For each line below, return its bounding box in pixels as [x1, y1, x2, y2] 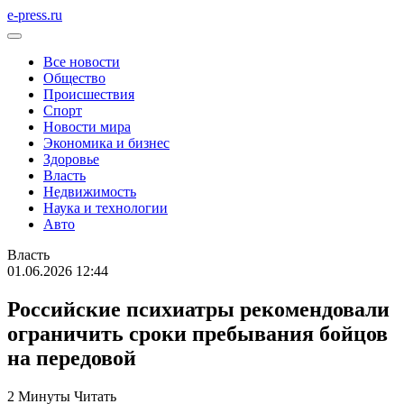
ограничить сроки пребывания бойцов [7, 321, 388, 345]
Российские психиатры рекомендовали [7, 297, 390, 321]
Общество [43, 70, 106, 86]
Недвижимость [43, 184, 136, 199]
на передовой [7, 345, 136, 370]
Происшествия [43, 87, 134, 102]
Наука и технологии [43, 200, 168, 216]
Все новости [43, 54, 120, 69]
